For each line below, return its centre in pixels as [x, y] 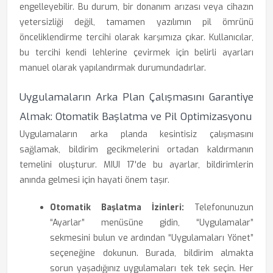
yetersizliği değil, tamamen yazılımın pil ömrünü [136, 22]
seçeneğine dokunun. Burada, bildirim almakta [152, 253]
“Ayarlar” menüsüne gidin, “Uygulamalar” [152, 223]
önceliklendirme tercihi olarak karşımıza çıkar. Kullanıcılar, [136, 37]
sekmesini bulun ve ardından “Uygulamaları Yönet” [152, 238]
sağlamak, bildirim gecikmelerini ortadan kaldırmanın [136, 150]
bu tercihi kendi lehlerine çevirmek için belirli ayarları [136, 53]
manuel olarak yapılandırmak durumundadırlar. [113, 68]
